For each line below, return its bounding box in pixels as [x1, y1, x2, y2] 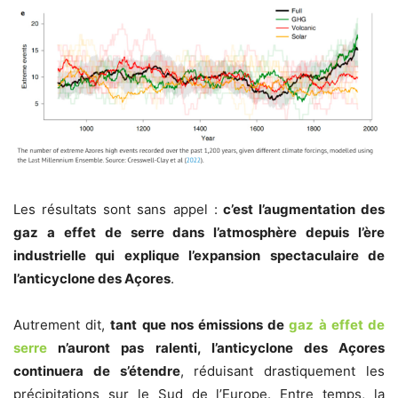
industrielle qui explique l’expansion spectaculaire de [13, 246, 385, 264]
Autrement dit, [13, 315, 111, 333]
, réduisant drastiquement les [179, 362, 386, 379]
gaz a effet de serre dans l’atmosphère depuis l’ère [13, 223, 385, 241]
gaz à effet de [289, 315, 386, 333]
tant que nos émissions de [110, 315, 290, 333]
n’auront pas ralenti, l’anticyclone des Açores [47, 338, 385, 356]
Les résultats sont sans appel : [13, 200, 218, 218]
